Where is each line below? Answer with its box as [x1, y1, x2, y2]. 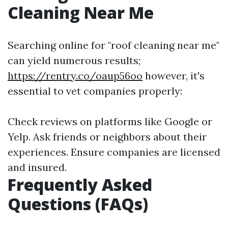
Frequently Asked [8, 174, 152, 195]
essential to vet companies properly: [8, 84, 182, 97]
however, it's [142, 69, 205, 82]
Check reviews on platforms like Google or [8, 115, 212, 128]
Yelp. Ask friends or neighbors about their [8, 130, 207, 143]
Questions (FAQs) [8, 193, 148, 215]
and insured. [8, 161, 67, 174]
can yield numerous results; [8, 54, 140, 67]
